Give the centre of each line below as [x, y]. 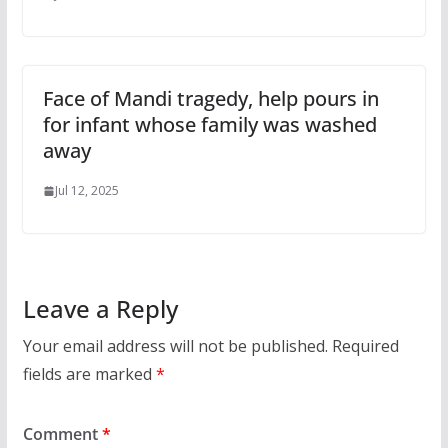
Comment [62, 434]
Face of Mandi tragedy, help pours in [210, 99]
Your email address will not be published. [175, 346]
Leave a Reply [100, 309]
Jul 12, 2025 [86, 191]
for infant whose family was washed [209, 125]
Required [365, 346]
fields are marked [89, 374]
